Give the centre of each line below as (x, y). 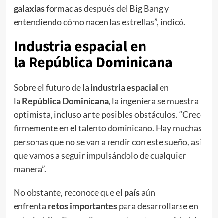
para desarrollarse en (157, 206)
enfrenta (30, 206)
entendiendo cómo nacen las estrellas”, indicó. (99, 22)
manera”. (30, 169)
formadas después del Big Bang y (107, 9)
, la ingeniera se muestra (153, 101)
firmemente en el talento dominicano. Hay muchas (108, 128)
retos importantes (82, 206)
